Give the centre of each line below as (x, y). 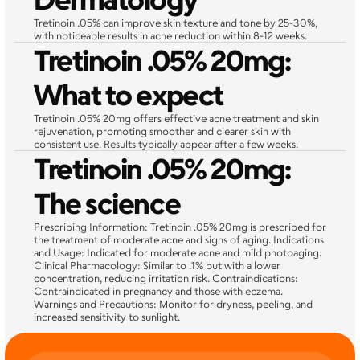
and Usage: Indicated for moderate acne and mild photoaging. (178, 252)
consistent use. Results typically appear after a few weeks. (166, 144)
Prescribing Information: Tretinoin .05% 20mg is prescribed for (180, 227)
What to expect (129, 94)
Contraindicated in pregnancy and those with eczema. (158, 291)
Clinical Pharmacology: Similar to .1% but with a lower (157, 265)
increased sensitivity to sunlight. (107, 317)
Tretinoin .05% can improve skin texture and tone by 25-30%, (176, 22)
